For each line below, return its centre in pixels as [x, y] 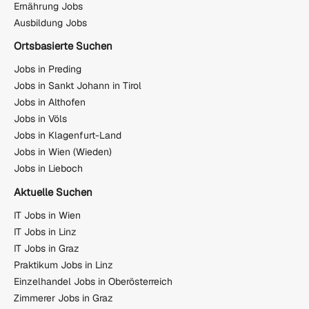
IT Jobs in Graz [47, 249]
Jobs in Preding [48, 69]
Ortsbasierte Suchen [63, 46]
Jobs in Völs [40, 119]
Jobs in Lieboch [48, 169]
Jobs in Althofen [50, 102]
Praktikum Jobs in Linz [63, 265]
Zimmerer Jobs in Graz [63, 298]
